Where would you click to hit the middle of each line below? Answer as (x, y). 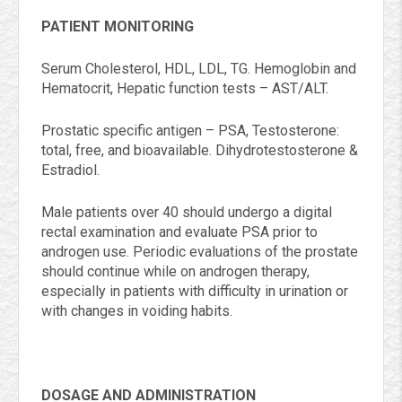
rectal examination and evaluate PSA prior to (179, 232)
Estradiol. (70, 170)
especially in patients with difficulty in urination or (195, 291)
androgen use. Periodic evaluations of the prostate (200, 252)
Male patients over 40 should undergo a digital (187, 212)
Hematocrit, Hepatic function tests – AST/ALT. (185, 88)
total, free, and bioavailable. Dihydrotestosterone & (200, 150)
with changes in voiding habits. (137, 311)
